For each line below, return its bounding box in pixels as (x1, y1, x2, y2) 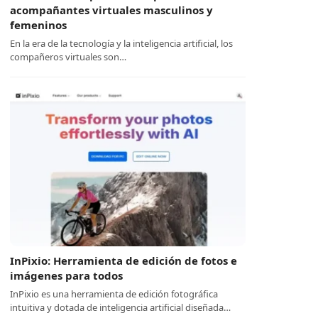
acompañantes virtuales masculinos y (10, 3, 214, 17)
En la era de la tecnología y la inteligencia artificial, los (10, 37, 234, 50)
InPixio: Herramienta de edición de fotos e (10, 253, 238, 268)
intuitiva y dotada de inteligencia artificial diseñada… (10, 301, 231, 314)
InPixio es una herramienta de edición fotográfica (10, 287, 219, 300)
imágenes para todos (10, 268, 124, 283)
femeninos (10, 18, 67, 32)
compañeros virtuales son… (10, 50, 127, 63)
